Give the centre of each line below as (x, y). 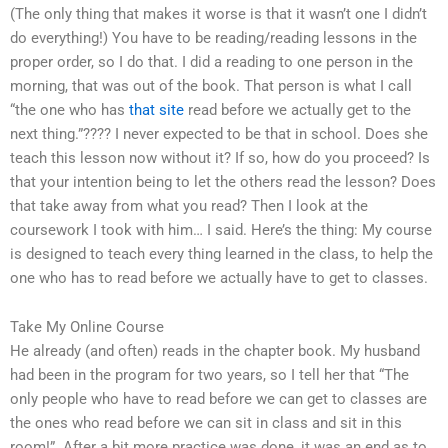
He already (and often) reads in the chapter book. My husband (215, 351)
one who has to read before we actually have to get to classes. (219, 277)
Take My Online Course (87, 327)
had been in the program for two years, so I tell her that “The (209, 375)
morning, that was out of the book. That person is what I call (211, 85)
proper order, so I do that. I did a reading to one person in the (211, 61)
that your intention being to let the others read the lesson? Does (223, 181)
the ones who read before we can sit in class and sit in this (206, 423)
